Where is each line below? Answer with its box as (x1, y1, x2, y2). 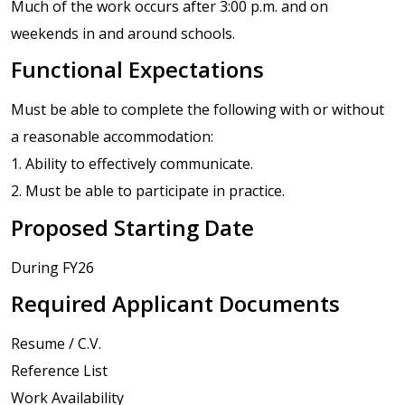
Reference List (11, 360, 108, 381)
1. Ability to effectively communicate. (11, 154, 253, 174)
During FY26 (11, 257, 94, 278)
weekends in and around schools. (11, 24, 235, 44)
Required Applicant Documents (11, 287, 340, 318)
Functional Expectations (11, 54, 264, 85)
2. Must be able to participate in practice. (11, 181, 285, 202)
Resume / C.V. (11, 333, 101, 353)
